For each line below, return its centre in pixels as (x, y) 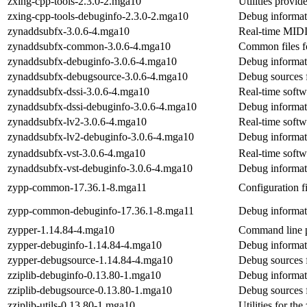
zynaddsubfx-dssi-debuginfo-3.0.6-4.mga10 (102, 106)
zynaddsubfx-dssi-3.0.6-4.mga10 (78, 91)
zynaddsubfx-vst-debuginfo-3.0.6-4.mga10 (100, 168)
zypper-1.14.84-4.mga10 (61, 230)
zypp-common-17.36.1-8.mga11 (77, 187)
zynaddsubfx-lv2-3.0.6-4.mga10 (77, 121)
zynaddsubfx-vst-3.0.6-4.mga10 (76, 153)
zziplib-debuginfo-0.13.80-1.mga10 (84, 275)
